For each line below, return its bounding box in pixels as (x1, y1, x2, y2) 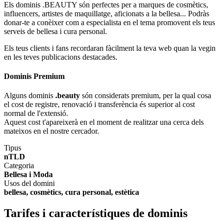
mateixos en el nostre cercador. (4, 127, 99, 136)
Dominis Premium (4, 72, 65, 80)
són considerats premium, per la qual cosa (80, 91, 211, 100)
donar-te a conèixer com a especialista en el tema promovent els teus (4, 18, 215, 27)
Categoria (4, 161, 34, 170)
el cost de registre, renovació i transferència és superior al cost (4, 100, 195, 109)
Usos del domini (4, 179, 55, 188)
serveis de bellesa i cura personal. (4, 27, 107, 36)
